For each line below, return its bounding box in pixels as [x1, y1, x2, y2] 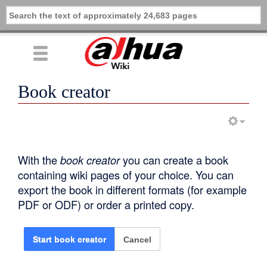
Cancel [123, 235, 152, 245]
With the [18, 151, 61, 167]
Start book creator [33, 235, 107, 245]
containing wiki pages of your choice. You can [18, 166, 234, 182]
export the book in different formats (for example [18, 181, 247, 197]
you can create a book [120, 151, 229, 167]
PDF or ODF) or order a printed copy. [18, 196, 195, 212]
